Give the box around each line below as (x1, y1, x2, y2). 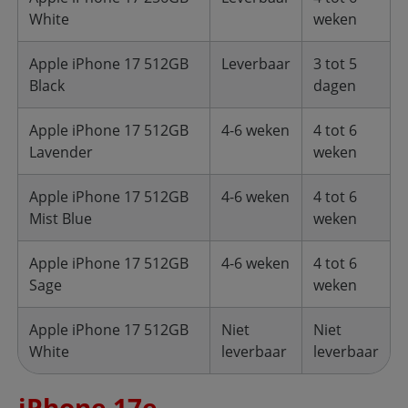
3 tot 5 (313, 54, 357, 74)
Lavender (29, 142, 93, 162)
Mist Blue (29, 209, 92, 229)
